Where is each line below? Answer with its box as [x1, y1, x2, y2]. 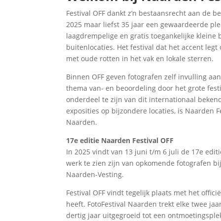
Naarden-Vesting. [66, 169, 124, 179]
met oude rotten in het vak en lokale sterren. [66, 53, 214, 63]
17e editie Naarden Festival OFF [66, 135, 174, 145]
